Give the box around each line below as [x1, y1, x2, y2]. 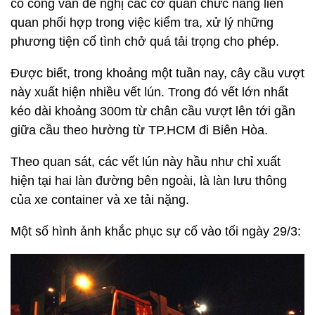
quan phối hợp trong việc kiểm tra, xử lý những [11, 15, 274, 30]
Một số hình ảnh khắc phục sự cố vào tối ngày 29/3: [11, 224, 301, 238]
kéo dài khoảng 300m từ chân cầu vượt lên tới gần [11, 104, 295, 118]
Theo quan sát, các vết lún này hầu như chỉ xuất [11, 155, 281, 169]
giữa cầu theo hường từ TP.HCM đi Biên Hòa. [11, 123, 268, 137]
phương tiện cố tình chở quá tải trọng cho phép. [11, 34, 279, 49]
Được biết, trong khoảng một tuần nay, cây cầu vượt [11, 66, 304, 80]
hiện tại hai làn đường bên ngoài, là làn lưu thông [11, 174, 287, 188]
